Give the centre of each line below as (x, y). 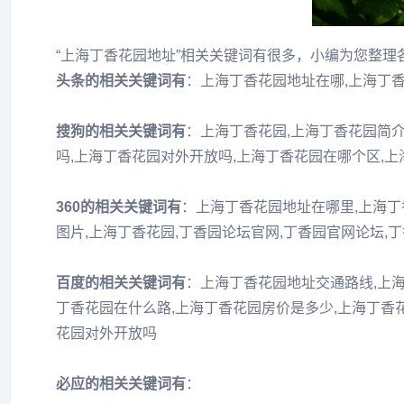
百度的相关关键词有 (121, 283)
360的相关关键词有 (119, 207)
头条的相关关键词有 (121, 81)
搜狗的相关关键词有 (121, 131)
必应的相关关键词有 (121, 384)
